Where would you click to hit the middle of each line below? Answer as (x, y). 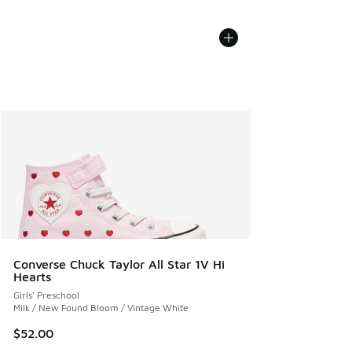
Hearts (32, 277)
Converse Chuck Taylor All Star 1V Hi (119, 264)
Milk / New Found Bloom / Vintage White (101, 308)
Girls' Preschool (46, 295)
